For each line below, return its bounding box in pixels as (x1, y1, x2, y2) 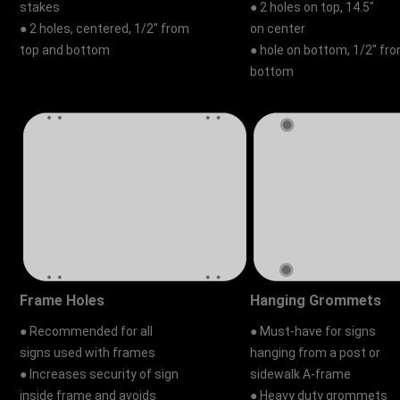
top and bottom (20, 43, 111, 58)
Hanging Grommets (250, 292, 382, 310)
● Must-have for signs (250, 324, 377, 339)
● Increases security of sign (20, 367, 179, 382)
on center (250, 21, 306, 37)
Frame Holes (20, 292, 105, 310)
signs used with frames (20, 346, 156, 361)
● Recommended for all (20, 324, 154, 339)
